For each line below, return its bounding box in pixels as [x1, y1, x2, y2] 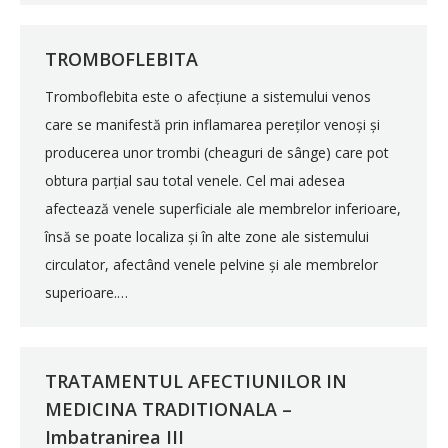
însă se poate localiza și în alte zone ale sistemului [45, 227, 369, 246]
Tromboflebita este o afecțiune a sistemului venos [45, 87, 371, 106]
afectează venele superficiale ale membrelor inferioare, [45, 199, 401, 218]
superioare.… [45, 283, 128, 302]
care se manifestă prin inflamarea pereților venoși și [45, 115, 380, 134]
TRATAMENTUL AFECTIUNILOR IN [45, 369, 347, 393]
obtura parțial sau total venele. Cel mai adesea [45, 171, 345, 190]
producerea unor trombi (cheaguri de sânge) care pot [45, 143, 389, 162]
